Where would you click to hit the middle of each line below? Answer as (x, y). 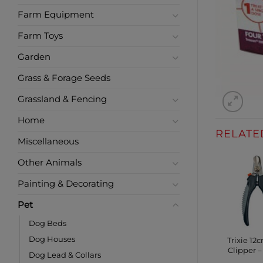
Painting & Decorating (66, 184)
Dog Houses (52, 239)
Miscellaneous (48, 142)
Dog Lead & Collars (65, 255)
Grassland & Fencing (62, 100)
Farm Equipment (56, 15)
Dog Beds (48, 223)
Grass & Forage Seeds (64, 78)
